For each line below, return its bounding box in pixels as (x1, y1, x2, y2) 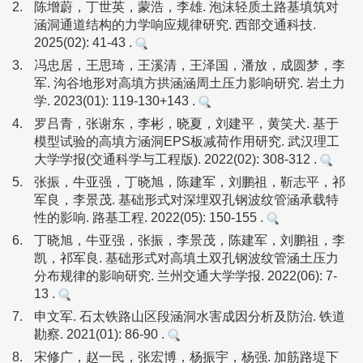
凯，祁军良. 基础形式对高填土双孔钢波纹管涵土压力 (34, 251, 339, 265)
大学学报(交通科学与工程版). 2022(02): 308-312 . (34, 152, 320, 166)
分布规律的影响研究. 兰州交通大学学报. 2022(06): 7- (34, 269, 337, 283)
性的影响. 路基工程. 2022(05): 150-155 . (34, 211, 267, 224)
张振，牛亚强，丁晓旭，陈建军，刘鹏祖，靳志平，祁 (34, 175, 345, 189)
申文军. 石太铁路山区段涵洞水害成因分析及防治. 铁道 (34, 310, 345, 323)
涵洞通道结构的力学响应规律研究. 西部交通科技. (34, 18, 316, 32)
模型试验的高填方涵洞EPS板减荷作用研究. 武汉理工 (34, 135, 340, 148)
